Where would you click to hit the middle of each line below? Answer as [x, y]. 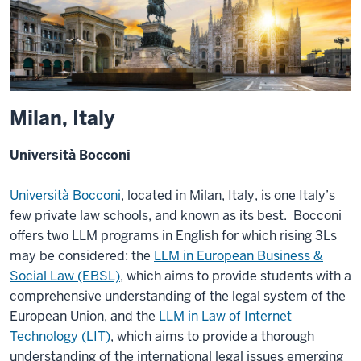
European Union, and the [84, 317]
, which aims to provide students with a [236, 276]
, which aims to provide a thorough [212, 337]
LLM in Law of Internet [225, 317]
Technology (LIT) [60, 337]
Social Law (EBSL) [65, 276]
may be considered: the [82, 256]
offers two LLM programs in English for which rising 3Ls [173, 236]
